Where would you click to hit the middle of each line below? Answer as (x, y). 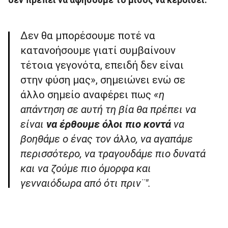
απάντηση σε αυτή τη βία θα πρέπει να (108, 109)
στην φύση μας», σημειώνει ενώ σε (103, 80)
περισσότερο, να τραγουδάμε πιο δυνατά (113, 153)
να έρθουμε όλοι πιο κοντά (109, 124)
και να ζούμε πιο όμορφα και (86, 168)
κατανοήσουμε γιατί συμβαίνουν (98, 50)
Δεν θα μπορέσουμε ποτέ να (88, 35)
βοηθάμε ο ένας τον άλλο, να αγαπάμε (107, 139)
